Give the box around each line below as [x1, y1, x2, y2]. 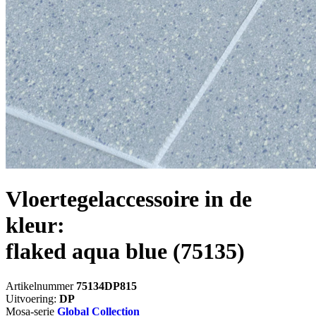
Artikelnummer [6, 279, 76, 292]
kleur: [6, 212, 65, 238]
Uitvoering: [6, 292, 59, 305]
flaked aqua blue [6, 238, 167, 265]
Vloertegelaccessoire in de [6, 186, 252, 212]
